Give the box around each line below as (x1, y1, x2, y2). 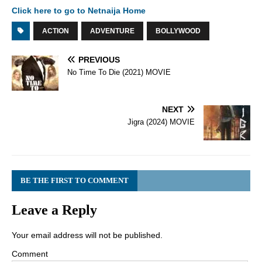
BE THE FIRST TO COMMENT (20, 176, 129, 185)
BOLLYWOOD (156, 27, 201, 36)
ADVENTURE (90, 27, 135, 36)
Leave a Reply (12, 202, 97, 218)
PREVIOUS (78, 55, 120, 65)
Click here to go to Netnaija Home (12, 6, 146, 16)
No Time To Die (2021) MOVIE (67, 68, 171, 77)
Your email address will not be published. (12, 230, 163, 240)
